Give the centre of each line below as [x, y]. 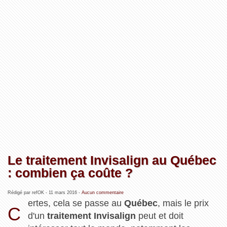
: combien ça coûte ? [70, 173]
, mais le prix [183, 203]
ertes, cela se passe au [76, 203]
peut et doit [160, 216]
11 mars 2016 [63, 192]
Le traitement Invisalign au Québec [112, 160]
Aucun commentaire [102, 192]
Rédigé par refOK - [28, 192]
